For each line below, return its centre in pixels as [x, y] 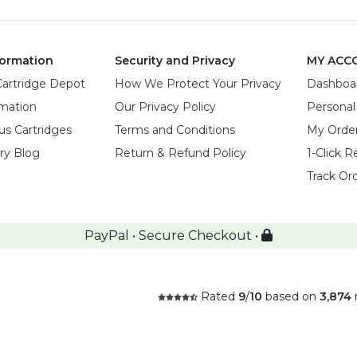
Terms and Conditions [175, 130]
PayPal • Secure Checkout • [173, 235]
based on [291, 296]
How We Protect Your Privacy [198, 84]
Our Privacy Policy [165, 107]
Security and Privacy [175, 61]
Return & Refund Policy [180, 153]
